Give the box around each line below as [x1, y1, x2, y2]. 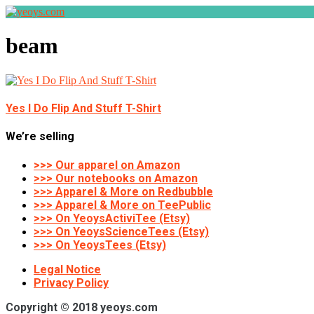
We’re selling [6, 130, 74, 144]
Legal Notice [34, 262, 101, 276]
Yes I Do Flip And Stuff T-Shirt [6, 102, 161, 116]
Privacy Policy [34, 275, 109, 289]
